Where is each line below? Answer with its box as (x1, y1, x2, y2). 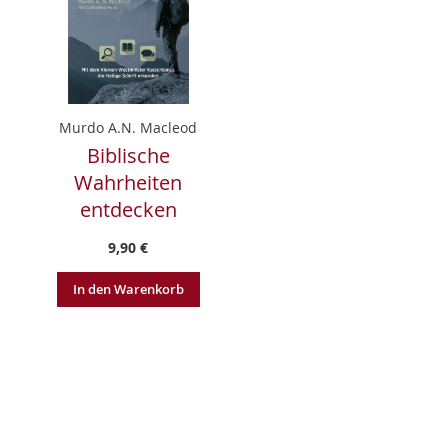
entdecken (79, 195, 177, 223)
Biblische (86, 141, 170, 169)
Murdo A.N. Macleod (59, 117, 197, 137)
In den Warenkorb (72, 279, 184, 298)
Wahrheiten (74, 168, 182, 196)
